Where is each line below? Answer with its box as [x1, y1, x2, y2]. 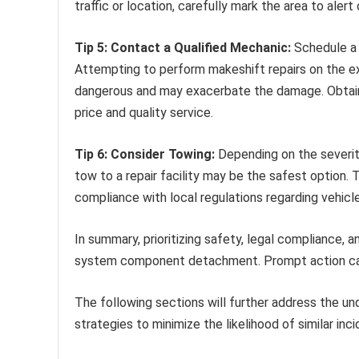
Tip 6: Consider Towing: [75, 147, 215, 163]
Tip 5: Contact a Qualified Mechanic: [75, 40, 291, 56]
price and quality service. [75, 105, 213, 121]
